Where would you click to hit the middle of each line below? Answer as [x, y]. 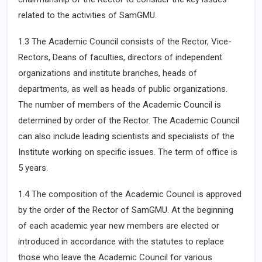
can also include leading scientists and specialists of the [126, 136]
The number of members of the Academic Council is [120, 105]
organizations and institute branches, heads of [108, 73]
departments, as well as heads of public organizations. [123, 89]
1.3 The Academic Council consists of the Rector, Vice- [125, 42]
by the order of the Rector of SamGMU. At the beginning [126, 210]
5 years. [33, 168]
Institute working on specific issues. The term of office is [128, 152]
